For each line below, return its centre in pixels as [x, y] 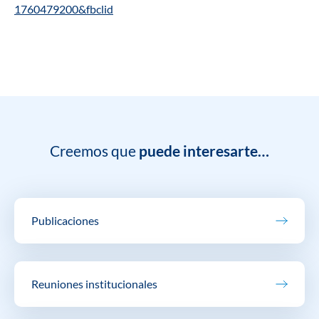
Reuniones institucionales [94, 284]
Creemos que [94, 151]
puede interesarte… [204, 151]
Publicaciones [65, 221]
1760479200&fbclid [64, 9]
